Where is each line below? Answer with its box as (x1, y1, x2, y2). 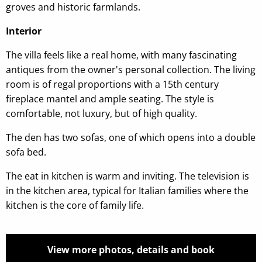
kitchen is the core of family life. (6, 198, 144, 212)
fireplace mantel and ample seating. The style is (6, 92, 214, 105)
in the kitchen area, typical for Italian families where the (6, 184, 249, 197)
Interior (6, 24, 42, 37)
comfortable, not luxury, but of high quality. (6, 106, 197, 120)
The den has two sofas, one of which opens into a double (6, 130, 256, 144)
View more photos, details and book (47, 243, 215, 256)
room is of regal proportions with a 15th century (6, 77, 219, 91)
